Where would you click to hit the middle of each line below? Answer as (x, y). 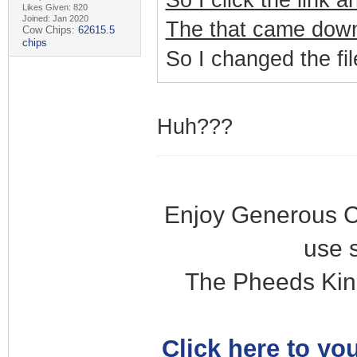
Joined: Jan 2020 (55, 18)
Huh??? (194, 127)
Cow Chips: (50, 30)
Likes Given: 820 (55, 7)
